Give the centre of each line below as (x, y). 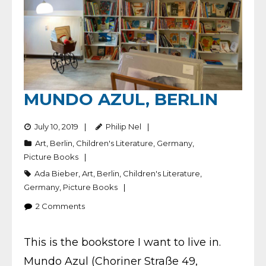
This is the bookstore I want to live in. (122, 242)
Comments (63, 206)
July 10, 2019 (56, 126)
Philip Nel (123, 126)
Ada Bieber (56, 173)
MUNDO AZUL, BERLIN (121, 99)
